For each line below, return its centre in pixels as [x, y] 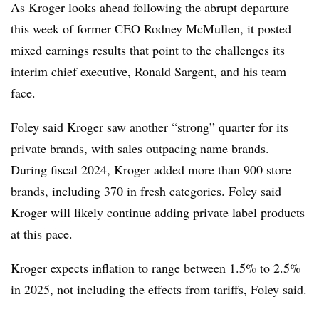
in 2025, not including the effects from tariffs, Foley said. [159, 289]
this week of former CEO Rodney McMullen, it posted [151, 28]
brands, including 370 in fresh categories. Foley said [146, 190]
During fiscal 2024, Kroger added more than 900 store [151, 169]
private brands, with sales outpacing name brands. [140, 148]
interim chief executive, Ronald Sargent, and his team [148, 71]
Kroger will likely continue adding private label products [158, 212]
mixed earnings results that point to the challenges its [148, 49]
